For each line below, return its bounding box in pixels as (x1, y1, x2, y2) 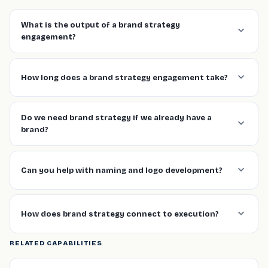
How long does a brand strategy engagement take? (21, 72, 228, 83)
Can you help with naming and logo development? (21, 165, 223, 175)
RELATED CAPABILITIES (10, 239, 102, 247)
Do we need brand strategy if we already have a (21, 113, 212, 123)
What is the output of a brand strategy (21, 20, 180, 30)
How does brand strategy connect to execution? (21, 209, 219, 219)
